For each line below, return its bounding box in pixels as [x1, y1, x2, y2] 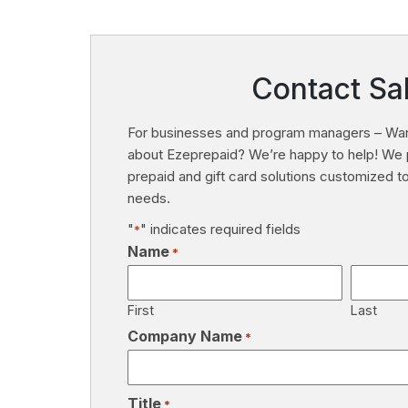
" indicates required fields [140, 220, 301, 239]
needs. [127, 189, 170, 208]
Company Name [127, 327, 242, 346]
